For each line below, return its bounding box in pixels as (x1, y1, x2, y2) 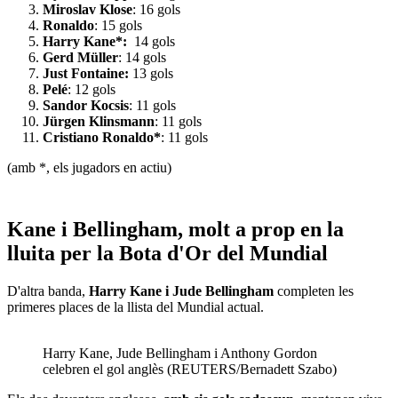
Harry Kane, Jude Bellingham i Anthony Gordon (43, 346, 317, 362)
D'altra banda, (7, 283, 89, 299)
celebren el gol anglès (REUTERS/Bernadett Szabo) (43, 362, 337, 378)
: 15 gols (94, 18, 142, 34)
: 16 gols (132, 2, 184, 18)
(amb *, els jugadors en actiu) (7, 160, 171, 176)
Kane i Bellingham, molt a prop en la (7, 218, 344, 242)
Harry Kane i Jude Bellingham (89, 283, 274, 299)
